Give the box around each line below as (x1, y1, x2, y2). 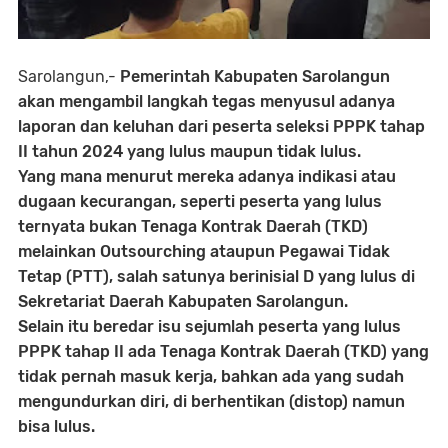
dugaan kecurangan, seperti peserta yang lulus (18, 191, 382, 211)
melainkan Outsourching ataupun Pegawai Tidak (18, 241, 390, 261)
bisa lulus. (18, 416, 95, 436)
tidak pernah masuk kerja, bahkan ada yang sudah (18, 366, 404, 386)
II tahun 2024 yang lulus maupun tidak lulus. (18, 141, 361, 161)
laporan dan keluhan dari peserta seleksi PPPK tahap (18, 116, 425, 136)
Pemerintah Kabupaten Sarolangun (120, 66, 390, 86)
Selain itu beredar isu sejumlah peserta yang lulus (18, 316, 401, 336)
